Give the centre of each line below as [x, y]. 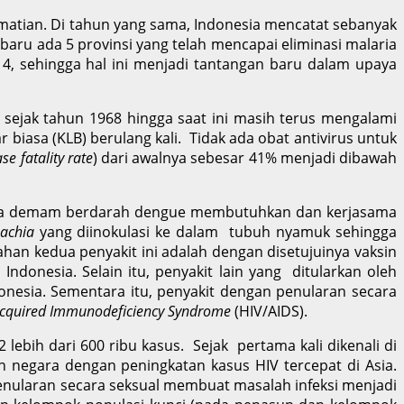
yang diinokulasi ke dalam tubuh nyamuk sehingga [218, 231]
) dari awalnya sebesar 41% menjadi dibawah [245, 157]
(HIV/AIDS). [271, 311]
